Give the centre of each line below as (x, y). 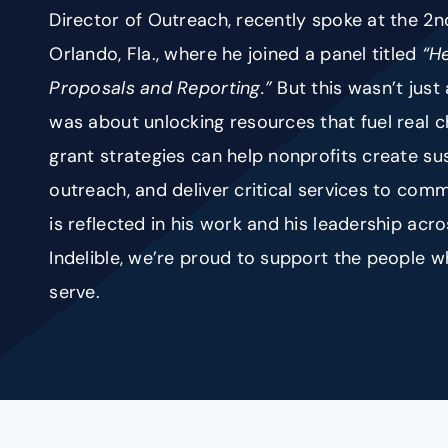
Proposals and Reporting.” (163, 87)
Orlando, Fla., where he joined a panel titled (235, 53)
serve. (74, 291)
